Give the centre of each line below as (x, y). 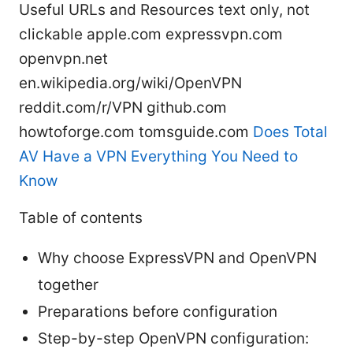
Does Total (290, 132)
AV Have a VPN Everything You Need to (158, 156)
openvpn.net (63, 58)
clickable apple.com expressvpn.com (151, 34)
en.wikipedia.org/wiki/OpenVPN (130, 83)
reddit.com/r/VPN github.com (123, 107)
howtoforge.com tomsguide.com (136, 132)
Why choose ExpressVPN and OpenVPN (177, 258)
